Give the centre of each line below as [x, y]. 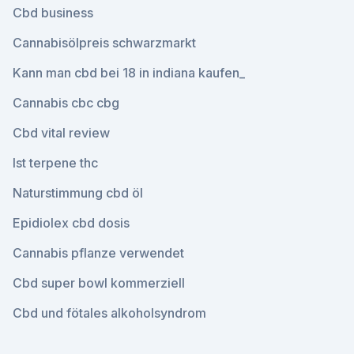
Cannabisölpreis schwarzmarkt [104, 43]
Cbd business [53, 13]
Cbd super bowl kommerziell [99, 283]
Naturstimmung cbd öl [78, 193]
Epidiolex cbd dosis [71, 223]
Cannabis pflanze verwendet [98, 253]
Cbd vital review [61, 133]
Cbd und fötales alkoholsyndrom [109, 313]
